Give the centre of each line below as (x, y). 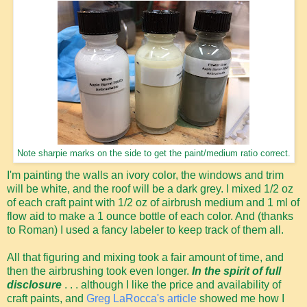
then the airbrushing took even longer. (99, 271)
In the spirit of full (236, 271)
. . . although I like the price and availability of (171, 285)
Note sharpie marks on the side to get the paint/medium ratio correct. (153, 154)
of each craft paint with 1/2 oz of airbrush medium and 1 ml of (153, 203)
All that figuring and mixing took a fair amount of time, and (145, 258)
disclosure (34, 285)
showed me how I (241, 299)
